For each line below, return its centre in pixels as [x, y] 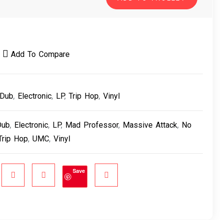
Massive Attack [150, 125]
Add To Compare [41, 54]
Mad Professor [92, 125]
